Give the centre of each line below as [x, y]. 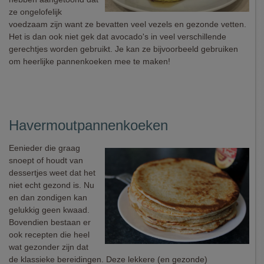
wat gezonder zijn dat [49, 247]
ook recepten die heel [49, 235]
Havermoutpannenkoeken [88, 125]
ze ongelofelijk [35, 12]
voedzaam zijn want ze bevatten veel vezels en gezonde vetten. [128, 24]
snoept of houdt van [46, 160]
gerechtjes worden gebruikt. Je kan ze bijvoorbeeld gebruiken [123, 49]
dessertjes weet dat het [52, 173]
